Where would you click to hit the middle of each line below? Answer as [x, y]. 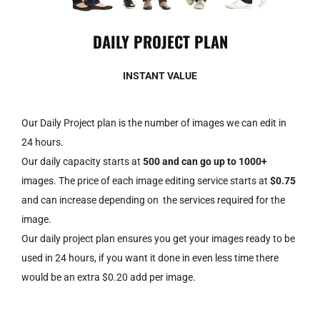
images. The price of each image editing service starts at [146, 181]
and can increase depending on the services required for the [153, 200]
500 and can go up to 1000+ [205, 162]
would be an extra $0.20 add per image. [110, 277]
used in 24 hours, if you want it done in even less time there [150, 258]
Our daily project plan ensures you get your [116, 239]
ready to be [270, 239]
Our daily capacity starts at [82, 162]
